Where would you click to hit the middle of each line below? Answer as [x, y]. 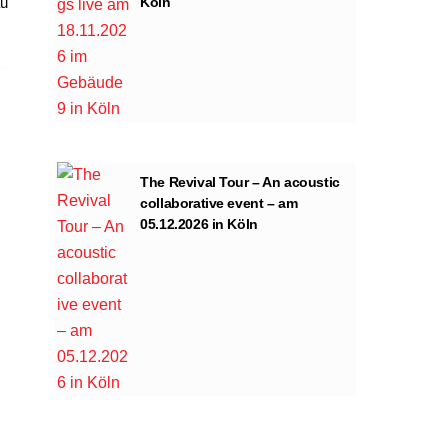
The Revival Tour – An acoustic [240, 181]
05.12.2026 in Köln [199, 223]
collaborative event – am [219, 202]
